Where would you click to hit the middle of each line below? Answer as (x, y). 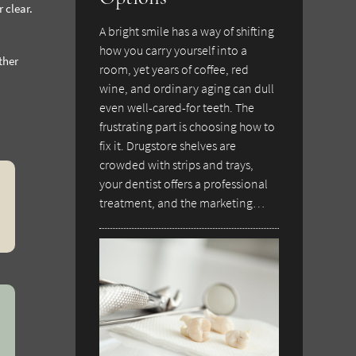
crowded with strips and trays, (177, 165)
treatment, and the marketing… (182, 203)
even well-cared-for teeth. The (177, 108)
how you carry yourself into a (174, 50)
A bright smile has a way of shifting (187, 31)
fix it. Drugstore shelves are (168, 146)
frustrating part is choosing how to (188, 127)
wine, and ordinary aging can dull (187, 89)
